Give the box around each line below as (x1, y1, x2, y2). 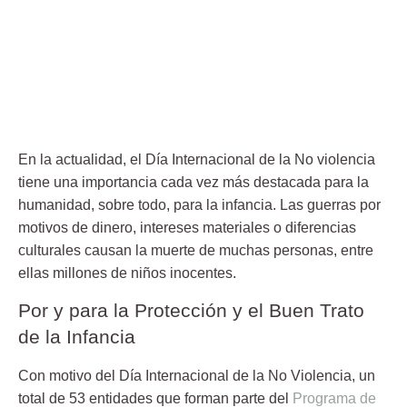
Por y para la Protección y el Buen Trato (18, 299, 364, 321)
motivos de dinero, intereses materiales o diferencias (18, 219, 356, 235)
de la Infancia (18, 325, 135, 347)
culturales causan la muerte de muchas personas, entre (18, 242, 373, 258)
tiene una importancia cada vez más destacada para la (18, 174, 369, 190)
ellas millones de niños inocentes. (18, 264, 236, 281)
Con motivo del (18, 367, 119, 383)
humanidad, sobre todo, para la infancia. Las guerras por (18, 196, 381, 213)
